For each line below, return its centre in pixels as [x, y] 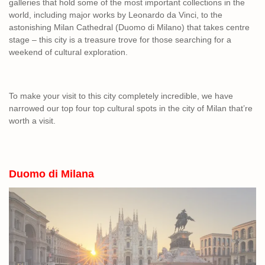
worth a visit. [32, 120]
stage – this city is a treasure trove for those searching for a [120, 39]
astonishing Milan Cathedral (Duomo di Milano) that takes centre [129, 27]
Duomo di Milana [51, 174]
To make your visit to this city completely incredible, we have [121, 96]
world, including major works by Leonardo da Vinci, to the [116, 14]
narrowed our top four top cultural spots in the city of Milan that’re [131, 108]
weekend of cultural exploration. [71, 52]
